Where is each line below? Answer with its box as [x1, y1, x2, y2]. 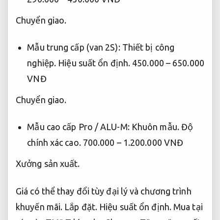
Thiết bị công [122, 42, 175, 53]
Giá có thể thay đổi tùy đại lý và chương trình [16, 186, 192, 196]
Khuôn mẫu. [131, 122, 179, 132]
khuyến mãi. [16, 201, 65, 212]
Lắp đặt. [64, 201, 98, 212]
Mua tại [171, 201, 203, 212]
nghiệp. [27, 58, 56, 68]
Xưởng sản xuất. [16, 159, 80, 169]
